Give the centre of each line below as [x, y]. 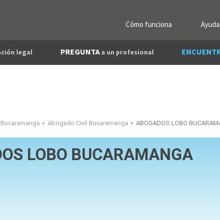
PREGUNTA [81, 52]
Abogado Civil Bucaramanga [88, 123]
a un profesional [127, 52]
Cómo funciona [149, 24]
